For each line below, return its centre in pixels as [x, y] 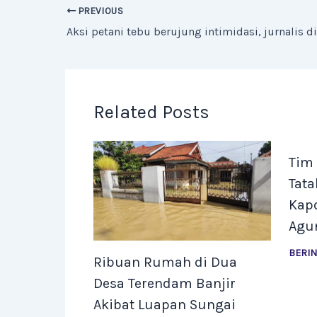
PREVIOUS [100, 11]
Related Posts [151, 112]
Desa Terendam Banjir [165, 284]
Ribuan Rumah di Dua [165, 263]
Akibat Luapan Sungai [165, 305]
